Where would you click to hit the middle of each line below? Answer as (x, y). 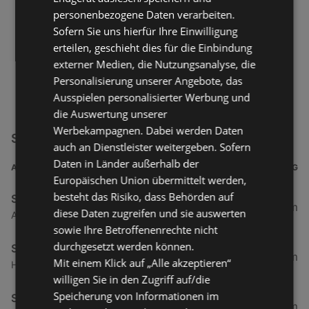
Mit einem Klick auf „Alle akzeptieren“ (142, 262)
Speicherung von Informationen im (136, 296)
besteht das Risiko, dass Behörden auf (143, 196)
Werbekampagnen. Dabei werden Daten (148, 130)
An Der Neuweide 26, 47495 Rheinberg (100, 215)
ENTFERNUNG (270, 168)
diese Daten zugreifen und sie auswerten (150, 213)
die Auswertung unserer (110, 113)
